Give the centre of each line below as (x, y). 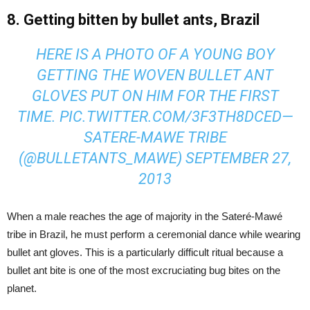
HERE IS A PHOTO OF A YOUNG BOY (155, 54)
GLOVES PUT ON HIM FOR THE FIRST (155, 95)
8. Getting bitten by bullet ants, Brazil (133, 19)
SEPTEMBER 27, (238, 158)
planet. (22, 288)
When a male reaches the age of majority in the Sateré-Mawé (145, 216)
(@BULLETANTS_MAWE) (102, 158)
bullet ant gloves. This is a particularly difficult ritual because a (145, 252)
